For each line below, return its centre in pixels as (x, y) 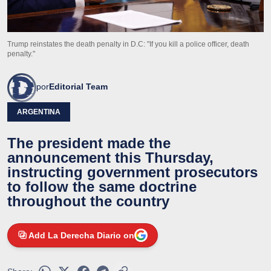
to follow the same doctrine (102, 186)
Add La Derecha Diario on (81, 235)
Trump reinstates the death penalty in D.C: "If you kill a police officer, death (128, 44)
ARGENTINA (39, 112)
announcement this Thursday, (110, 157)
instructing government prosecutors (132, 172)
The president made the (89, 143)
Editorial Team (78, 86)
